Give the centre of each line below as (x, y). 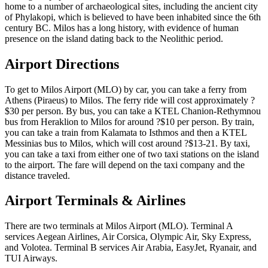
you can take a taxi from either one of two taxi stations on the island (132, 154)
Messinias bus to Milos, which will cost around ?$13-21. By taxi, (127, 143)
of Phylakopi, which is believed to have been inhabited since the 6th (133, 17)
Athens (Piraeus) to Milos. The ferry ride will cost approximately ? (130, 100)
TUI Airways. (31, 258)
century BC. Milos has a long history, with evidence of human (122, 28)
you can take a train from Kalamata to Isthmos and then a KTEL (126, 132)
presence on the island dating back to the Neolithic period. (114, 38)
